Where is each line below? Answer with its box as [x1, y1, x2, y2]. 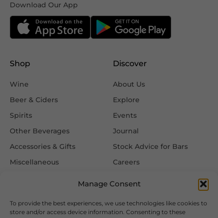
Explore [113, 95, 140, 104]
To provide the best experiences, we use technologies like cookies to [10, 200, 207, 207]
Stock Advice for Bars [113, 142, 188, 151]
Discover [113, 58, 147, 68]
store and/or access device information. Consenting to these [10, 208, 185, 216]
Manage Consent [77, 179, 141, 188]
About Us [113, 79, 145, 89]
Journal [113, 126, 139, 135]
